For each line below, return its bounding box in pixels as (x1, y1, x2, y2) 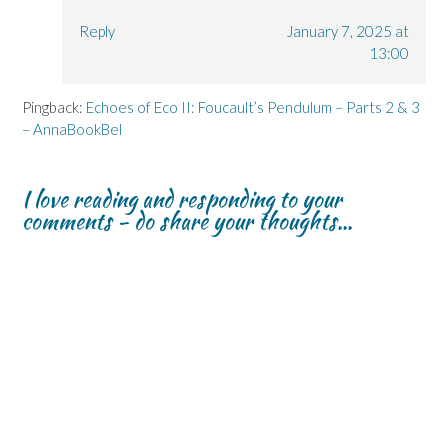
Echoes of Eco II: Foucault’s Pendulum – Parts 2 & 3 (86, 98, 420, 117)
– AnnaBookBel (22, 120, 122, 139)
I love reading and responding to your (22, 183, 342, 216)
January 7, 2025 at (286, 21, 409, 40)
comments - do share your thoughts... (22, 205, 352, 238)
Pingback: (22, 98, 86, 117)
